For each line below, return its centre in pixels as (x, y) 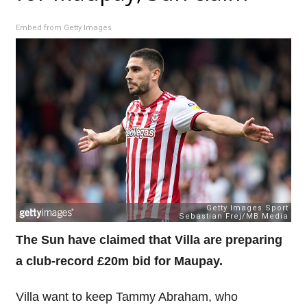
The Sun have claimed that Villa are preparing (149, 240)
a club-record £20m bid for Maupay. (119, 261)
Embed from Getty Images (63, 28)
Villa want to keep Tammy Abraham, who (126, 297)
